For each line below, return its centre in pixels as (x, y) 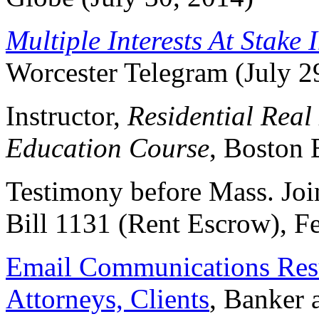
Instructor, (67, 115)
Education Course (108, 147)
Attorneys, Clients (108, 298)
